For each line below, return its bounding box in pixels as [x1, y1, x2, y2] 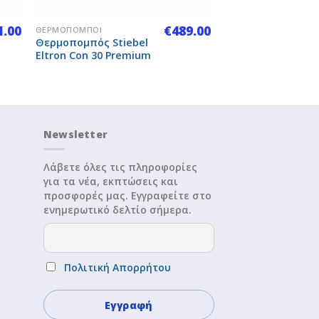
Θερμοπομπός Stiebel [35, 35, 148, 49]
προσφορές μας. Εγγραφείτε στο [43, 189, 211, 203]
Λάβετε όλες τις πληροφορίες [43, 160, 197, 174]
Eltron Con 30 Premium [35, 48, 151, 62]
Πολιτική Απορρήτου [64, 261, 171, 275]
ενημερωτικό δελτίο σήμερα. [43, 203, 192, 217]
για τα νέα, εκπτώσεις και [43, 174, 178, 189]
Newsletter [43, 127, 108, 142]
